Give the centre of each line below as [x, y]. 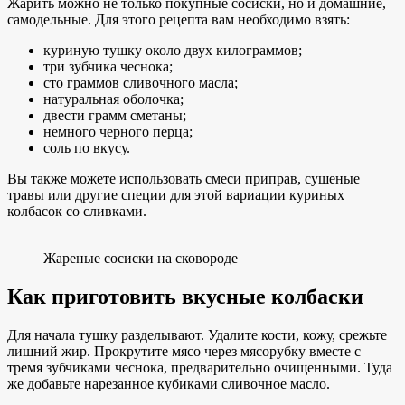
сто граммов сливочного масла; [141, 82]
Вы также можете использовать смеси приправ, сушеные [184, 178]
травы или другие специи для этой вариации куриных [176, 194]
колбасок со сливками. [77, 211]
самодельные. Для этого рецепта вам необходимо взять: [179, 19]
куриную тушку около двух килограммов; [173, 50]
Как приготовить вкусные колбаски [185, 296]
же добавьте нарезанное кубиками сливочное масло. [169, 383]
